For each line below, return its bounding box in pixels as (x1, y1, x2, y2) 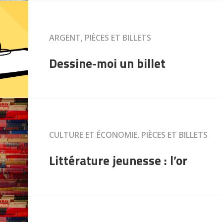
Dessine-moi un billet (49, 54, 166, 73)
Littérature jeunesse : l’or (49, 151, 188, 170)
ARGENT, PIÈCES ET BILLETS (49, 32, 152, 43)
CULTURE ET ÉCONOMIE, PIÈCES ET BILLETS (49, 129, 208, 140)
